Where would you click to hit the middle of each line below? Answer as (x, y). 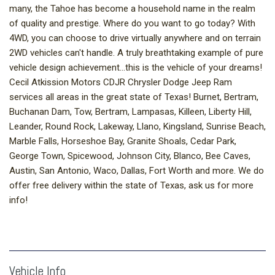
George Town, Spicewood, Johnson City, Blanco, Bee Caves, (130, 156)
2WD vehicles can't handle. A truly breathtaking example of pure (136, 53)
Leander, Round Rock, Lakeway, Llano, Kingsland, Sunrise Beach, (137, 127)
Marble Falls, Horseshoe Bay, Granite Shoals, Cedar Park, (123, 141)
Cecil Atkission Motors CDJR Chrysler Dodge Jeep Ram (121, 83)
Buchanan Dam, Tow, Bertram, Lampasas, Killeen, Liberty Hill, (130, 112)
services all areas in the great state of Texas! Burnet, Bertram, (134, 97)
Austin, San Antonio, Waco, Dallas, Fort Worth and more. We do (137, 171)
